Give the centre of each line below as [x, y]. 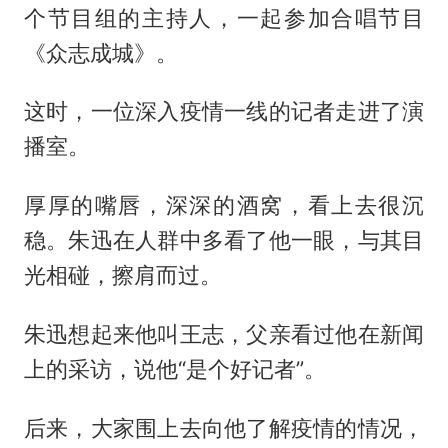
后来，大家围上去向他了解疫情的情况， [224, 428]
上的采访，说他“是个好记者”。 [174, 369]
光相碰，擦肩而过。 [122, 275]
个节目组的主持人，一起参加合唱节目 [224, 17]
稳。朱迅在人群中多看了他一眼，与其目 [224, 240]
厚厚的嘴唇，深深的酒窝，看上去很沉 [224, 205]
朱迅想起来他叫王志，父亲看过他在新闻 [224, 334]
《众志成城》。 [100, 52]
